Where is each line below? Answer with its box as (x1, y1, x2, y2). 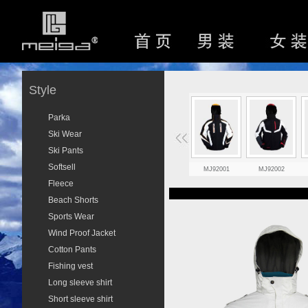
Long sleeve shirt (48, 278, 112, 287)
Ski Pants (48, 146, 83, 155)
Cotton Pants (48, 245, 96, 254)
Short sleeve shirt (48, 294, 113, 304)
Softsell (48, 162, 76, 172)
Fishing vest (48, 261, 93, 271)
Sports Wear (48, 212, 94, 221)
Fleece (48, 179, 74, 188)
